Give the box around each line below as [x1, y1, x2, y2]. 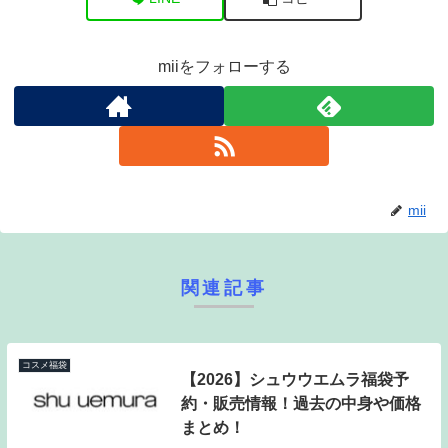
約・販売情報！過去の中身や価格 [180, 394, 421, 412]
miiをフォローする [157, 58, 291, 76]
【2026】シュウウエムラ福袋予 [180, 370, 409, 388]
